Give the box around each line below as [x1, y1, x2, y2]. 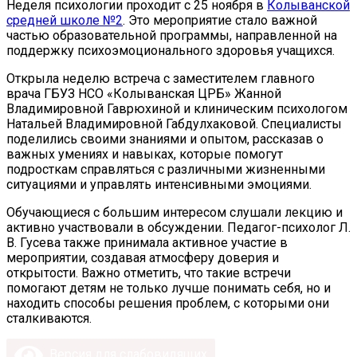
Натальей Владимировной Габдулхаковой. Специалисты [6, 116, 342, 132]
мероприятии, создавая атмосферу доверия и [6, 250, 279, 266]
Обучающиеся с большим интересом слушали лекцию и [6, 205, 343, 221]
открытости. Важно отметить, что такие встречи [6, 265, 291, 281]
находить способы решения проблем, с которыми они [6, 296, 329, 312]
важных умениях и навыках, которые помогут [6, 147, 283, 163]
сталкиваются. [6, 311, 92, 327]
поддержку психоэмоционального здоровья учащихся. [6, 43, 335, 59]
